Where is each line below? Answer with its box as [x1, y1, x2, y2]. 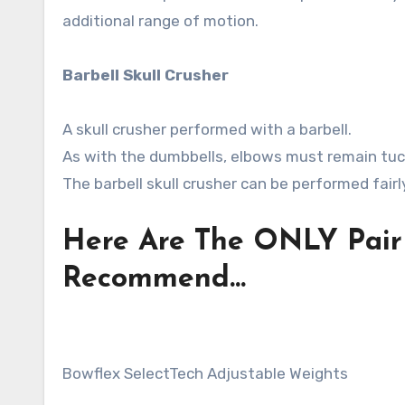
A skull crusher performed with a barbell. [62, 119, 352, 138]
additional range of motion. [62, 11, 259, 30]
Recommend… [62, 264, 246, 294]
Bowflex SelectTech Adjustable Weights [62, 363, 348, 382]
